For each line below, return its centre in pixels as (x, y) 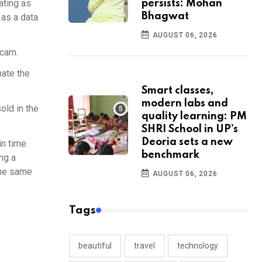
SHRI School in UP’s (190, 130)
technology (198, 246)
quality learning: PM (194, 117)
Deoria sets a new (187, 142)
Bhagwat (165, 17)
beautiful (95, 246)
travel (144, 246)
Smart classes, (177, 91)
